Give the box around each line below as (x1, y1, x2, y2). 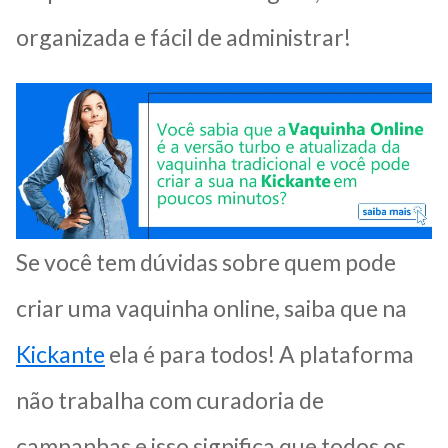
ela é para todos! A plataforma (105, 340, 414, 369)
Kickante (16, 340, 105, 369)
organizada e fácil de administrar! (16, 23, 351, 52)
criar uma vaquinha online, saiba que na (16, 294, 407, 323)
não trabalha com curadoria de (16, 386, 324, 415)
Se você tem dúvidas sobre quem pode (16, 248, 396, 277)
